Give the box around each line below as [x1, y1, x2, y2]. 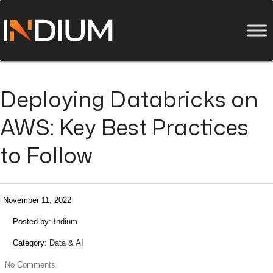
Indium [54, 217, 77, 226]
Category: [13, 238, 49, 247]
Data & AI [49, 238, 83, 247]
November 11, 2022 [3, 196, 71, 205]
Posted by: [13, 217, 54, 226]
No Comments [5, 260, 55, 269]
